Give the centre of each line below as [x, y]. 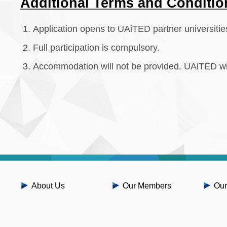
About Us [48, 186]
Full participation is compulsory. [96, 48]
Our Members [147, 186]
